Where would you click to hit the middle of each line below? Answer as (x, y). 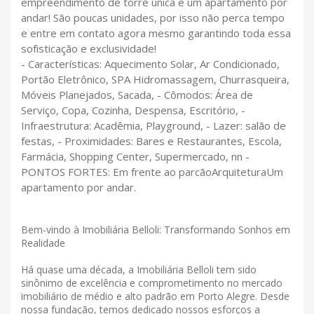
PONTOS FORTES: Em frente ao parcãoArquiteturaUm (152, 172)
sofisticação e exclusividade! (89, 49)
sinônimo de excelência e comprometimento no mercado (152, 283)
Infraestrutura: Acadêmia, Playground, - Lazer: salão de (153, 126)
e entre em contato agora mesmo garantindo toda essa (156, 33)
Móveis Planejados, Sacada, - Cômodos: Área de (137, 95)
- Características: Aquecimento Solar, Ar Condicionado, (150, 64)
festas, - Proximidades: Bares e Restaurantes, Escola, (151, 141)
